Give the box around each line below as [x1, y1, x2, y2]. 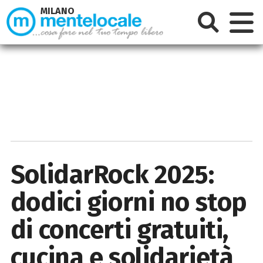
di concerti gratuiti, [10, 214, 228, 245]
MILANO [41, 5, 75, 17]
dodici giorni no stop [10, 186, 247, 218]
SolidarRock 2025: [10, 159, 214, 190]
